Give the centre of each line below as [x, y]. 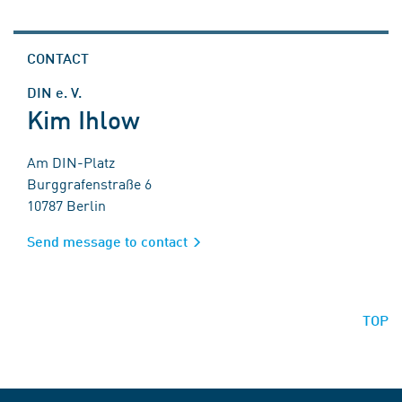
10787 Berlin [66, 205]
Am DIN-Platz [71, 162]
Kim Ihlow [83, 119]
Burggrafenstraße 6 [89, 183]
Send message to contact [109, 241]
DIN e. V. [54, 92]
